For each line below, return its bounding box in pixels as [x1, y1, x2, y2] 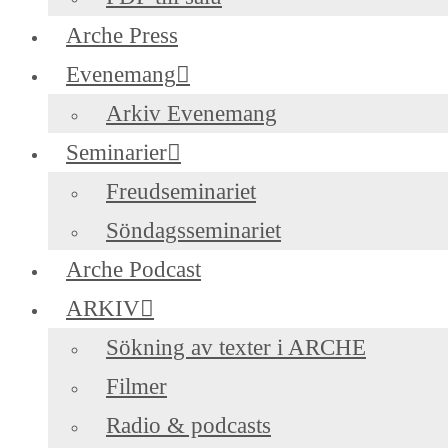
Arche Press [66, 22, 178, 48]
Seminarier [66, 139, 167, 165]
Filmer [106, 373, 167, 399]
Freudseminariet [106, 178, 256, 204]
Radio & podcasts [106, 412, 271, 438]
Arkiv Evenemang [106, 100, 277, 126]
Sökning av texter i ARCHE [106, 334, 366, 360]
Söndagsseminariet [106, 217, 281, 243]
